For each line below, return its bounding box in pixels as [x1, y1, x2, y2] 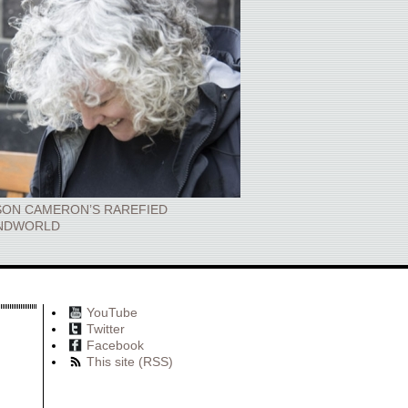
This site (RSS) [86, 354, 173, 369]
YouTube [86, 305, 138, 320]
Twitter [86, 321, 125, 336]
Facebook [86, 338, 144, 352]
